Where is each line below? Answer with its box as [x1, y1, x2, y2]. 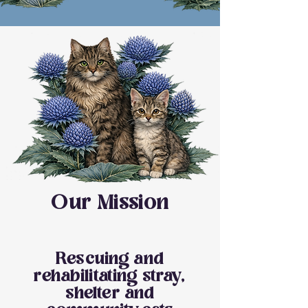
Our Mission [51, 190, 169, 218]
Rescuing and [56, 249, 164, 271]
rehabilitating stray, [34, 266, 186, 288]
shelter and [65, 283, 155, 305]
